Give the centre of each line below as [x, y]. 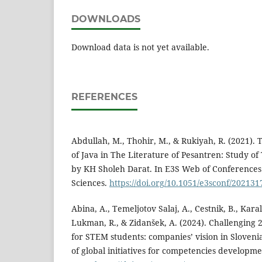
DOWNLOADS [106, 19]
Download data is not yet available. [140, 47]
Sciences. [90, 183]
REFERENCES [104, 97]
